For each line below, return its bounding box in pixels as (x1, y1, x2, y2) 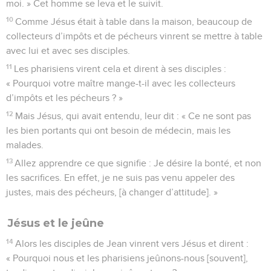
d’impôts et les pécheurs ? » (6, 93, 123, 103)
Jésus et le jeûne (7, 216, 104, 230)
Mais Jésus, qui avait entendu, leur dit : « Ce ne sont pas (15, 111, 252, 121)
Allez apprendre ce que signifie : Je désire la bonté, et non (15, 158, 262, 168)
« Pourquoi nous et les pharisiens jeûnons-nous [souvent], (6, 253, 248, 263)
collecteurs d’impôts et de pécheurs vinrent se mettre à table (6, 31, 263, 41)
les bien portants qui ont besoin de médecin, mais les (6, 125, 230, 135)
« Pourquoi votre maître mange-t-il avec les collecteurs (6, 78, 235, 88)
